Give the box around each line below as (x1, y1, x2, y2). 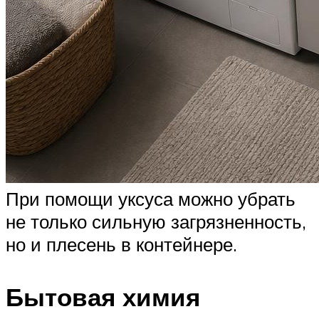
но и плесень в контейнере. (6, 233, 237, 256)
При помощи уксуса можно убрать (6, 187, 296, 211)
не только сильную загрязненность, (6, 210, 306, 234)
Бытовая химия (6, 281, 200, 313)
